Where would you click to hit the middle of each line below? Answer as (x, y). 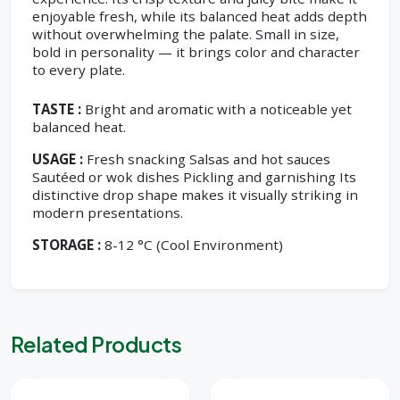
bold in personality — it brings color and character (196, 52)
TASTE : (57, 109)
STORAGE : (67, 245)
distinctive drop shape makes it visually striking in (195, 195)
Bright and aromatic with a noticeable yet (218, 109)
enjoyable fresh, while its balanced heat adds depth (200, 16)
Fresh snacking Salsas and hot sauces (208, 159)
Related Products (96, 344)
